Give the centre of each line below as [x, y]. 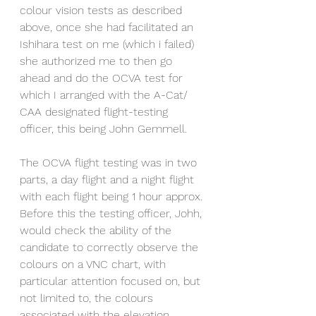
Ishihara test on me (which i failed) [109, 44]
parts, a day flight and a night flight [109, 180]
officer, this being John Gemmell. [105, 129]
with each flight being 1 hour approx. [113, 197]
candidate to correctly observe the [111, 248]
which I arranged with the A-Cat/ [105, 95]
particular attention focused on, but [112, 281]
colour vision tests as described [103, 11]
